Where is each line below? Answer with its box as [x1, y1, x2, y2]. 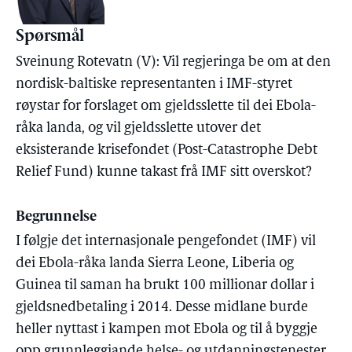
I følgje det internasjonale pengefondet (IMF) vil [16, 234, 316, 249]
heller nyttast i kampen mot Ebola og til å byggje [16, 322, 317, 337]
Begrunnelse [16, 210, 97, 225]
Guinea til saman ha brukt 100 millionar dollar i [16, 278, 314, 293]
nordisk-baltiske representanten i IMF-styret [16, 77, 292, 92]
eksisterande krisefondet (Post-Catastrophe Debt [16, 143, 317, 158]
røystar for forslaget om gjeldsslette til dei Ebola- [16, 99, 316, 114]
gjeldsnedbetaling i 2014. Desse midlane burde [16, 300, 308, 315]
